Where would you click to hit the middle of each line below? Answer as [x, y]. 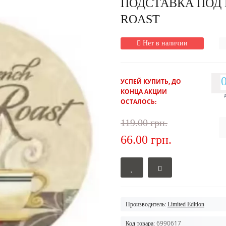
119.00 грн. [144, 122]
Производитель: [146, 204]
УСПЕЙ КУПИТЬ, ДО [151, 81]
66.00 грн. [146, 139]
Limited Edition [186, 204]
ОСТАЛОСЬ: [138, 101]
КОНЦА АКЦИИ [144, 91]
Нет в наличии [165, 43]
